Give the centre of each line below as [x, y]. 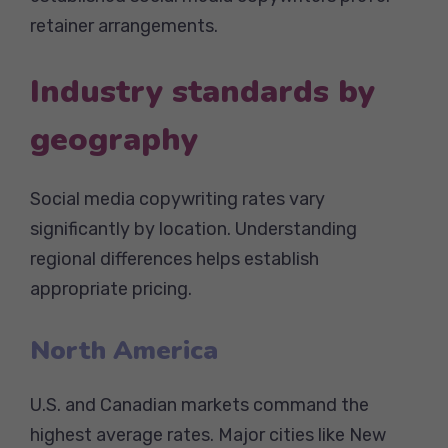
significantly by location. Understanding [193, 228]
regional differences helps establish [174, 258]
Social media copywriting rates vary [177, 198]
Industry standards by [202, 91]
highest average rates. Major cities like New [208, 434]
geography [114, 139]
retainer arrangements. [124, 25]
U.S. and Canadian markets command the [199, 404]
